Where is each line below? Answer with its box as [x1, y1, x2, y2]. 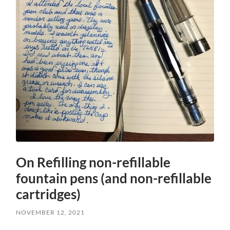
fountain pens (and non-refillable [16, 169, 212, 186]
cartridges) [16, 185, 81, 202]
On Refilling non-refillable [16, 154, 171, 170]
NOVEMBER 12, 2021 [16, 208, 85, 216]
